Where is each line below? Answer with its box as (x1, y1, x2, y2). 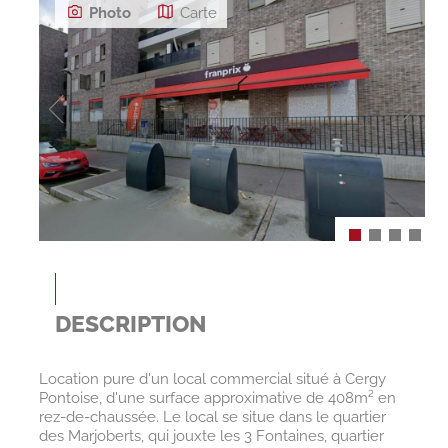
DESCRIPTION (54, 311, 206, 338)
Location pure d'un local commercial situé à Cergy (38, 370, 386, 389)
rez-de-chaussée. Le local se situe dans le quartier (38, 408, 386, 427)
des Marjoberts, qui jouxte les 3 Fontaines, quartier (38, 427, 384, 446)
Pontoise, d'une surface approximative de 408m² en (38, 389, 396, 408)
